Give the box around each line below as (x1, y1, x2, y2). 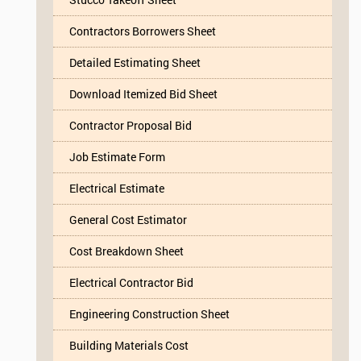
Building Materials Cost (69, 337, 189, 353)
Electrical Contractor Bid (69, 274, 193, 290)
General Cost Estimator (69, 211, 187, 227)
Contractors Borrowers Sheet (69, 23, 216, 39)
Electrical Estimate (69, 180, 164, 196)
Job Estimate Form (69, 148, 165, 164)
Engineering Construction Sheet (69, 305, 230, 322)
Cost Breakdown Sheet (69, 243, 184, 259)
